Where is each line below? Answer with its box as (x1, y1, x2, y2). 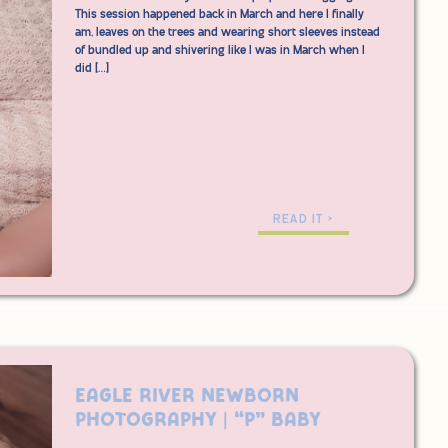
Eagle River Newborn (75, 386, 299, 406)
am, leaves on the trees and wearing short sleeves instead (75, 26, 380, 39)
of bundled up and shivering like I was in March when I (75, 44, 365, 57)
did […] (75, 62, 109, 75)
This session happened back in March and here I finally (75, 8, 364, 21)
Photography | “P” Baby (75, 410, 321, 430)
